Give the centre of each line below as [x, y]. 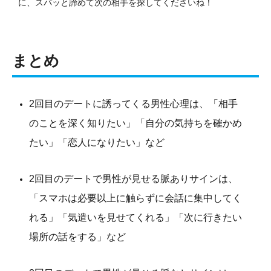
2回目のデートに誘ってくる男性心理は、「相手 [133, 103]
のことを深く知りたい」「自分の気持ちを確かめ [135, 123]
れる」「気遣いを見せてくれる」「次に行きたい [135, 217]
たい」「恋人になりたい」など [97, 142]
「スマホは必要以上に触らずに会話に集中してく [135, 198]
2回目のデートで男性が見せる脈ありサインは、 [133, 178]
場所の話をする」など [77, 237]
